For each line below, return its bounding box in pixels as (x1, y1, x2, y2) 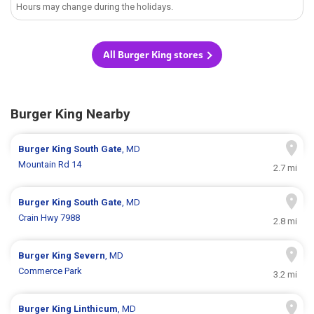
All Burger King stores (103, 48, 203, 62)
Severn (74, 250, 106, 261)
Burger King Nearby (11, 106, 130, 123)
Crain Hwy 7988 (18, 212, 81, 224)
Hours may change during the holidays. (16, 1, 174, 13)
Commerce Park (18, 266, 83, 277)
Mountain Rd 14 (18, 159, 82, 170)
